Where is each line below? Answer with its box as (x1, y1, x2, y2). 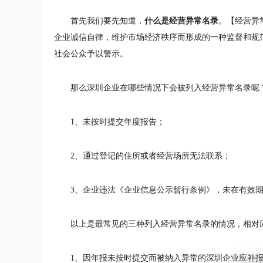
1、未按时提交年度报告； (70, 117, 165, 126)
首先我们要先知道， (70, 16, 144, 25)
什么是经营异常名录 (144, 16, 218, 25)
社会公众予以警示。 (54, 49, 128, 58)
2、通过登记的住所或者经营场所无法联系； (70, 151, 231, 160)
